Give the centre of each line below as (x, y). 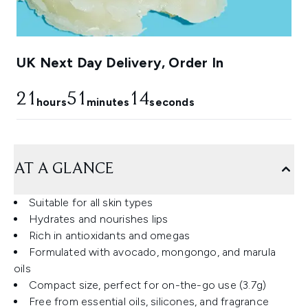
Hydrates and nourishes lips (99, 219)
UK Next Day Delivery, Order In (120, 63)
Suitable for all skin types (91, 203)
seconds (172, 102)
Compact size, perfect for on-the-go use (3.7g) (148, 285)
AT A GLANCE (64, 169)
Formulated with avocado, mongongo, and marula (153, 252)
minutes (108, 102)
